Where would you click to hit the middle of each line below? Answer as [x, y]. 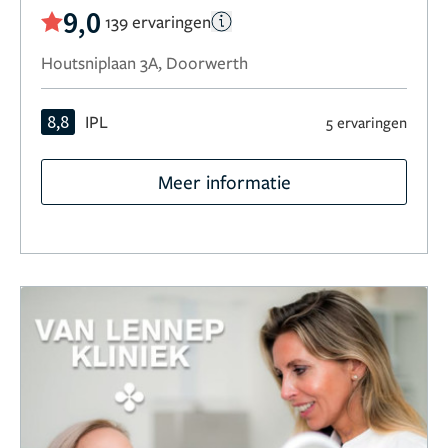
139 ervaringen [158, 22]
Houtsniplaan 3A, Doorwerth [144, 62]
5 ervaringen [366, 121]
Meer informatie [224, 181]
